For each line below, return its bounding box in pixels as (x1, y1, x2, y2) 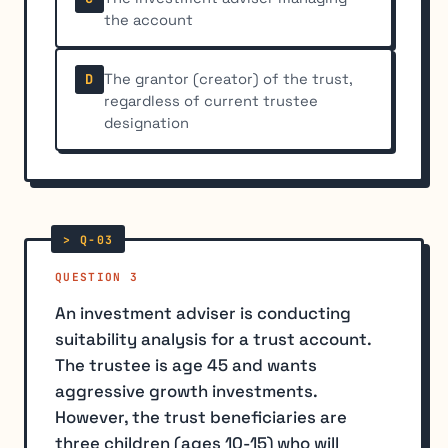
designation (104, 113, 190, 132)
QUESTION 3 (55, 269, 139, 284)
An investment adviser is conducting (55, 301, 351, 324)
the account (104, 10, 194, 29)
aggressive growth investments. (55, 379, 317, 402)
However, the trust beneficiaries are (55, 405, 347, 428)
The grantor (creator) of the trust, (104, 69, 354, 88)
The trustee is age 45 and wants (55, 353, 317, 376)
